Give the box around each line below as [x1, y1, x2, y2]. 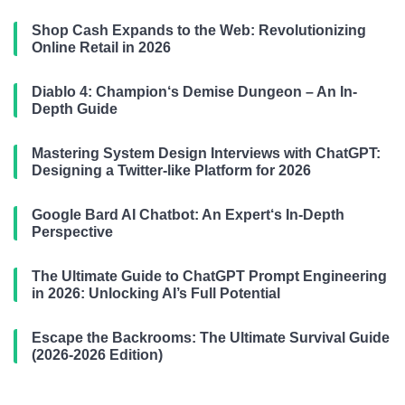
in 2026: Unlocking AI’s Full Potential [32, 286, 280, 302]
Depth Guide [32, 101, 118, 118]
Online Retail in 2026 [32, 40, 171, 56]
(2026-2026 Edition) [32, 347, 163, 363]
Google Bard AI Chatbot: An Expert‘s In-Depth [32, 207, 344, 223]
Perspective [32, 224, 113, 240]
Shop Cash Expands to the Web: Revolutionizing [32, 23, 366, 39]
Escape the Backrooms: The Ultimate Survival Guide [32, 330, 390, 346]
